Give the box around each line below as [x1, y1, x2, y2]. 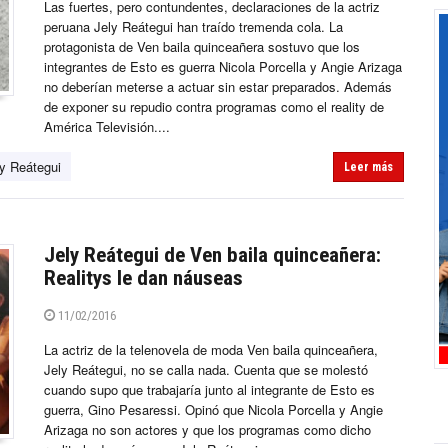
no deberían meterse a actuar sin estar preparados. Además [44, 77, 392, 97]
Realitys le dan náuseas [44, 266, 243, 291]
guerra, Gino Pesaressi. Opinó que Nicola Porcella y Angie [44, 400, 383, 420]
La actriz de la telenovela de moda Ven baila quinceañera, [44, 340, 378, 360]
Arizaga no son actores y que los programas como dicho [44, 420, 371, 440]
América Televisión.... [44, 117, 170, 137]
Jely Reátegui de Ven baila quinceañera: [44, 243, 381, 268]
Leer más [344, 160, 393, 175]
